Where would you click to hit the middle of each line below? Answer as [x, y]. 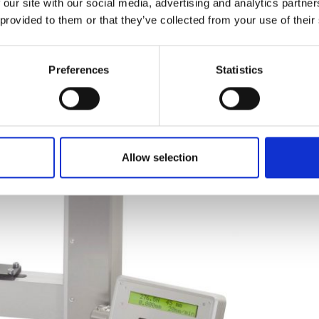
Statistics [239, 70]
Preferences [79, 70]
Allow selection [159, 157]
